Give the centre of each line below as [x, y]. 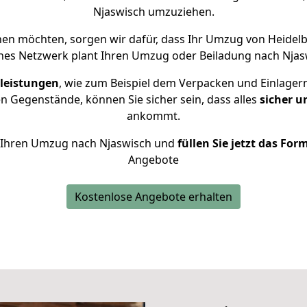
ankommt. [153, 116]
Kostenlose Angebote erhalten [153, 197]
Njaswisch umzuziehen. [153, 12]
